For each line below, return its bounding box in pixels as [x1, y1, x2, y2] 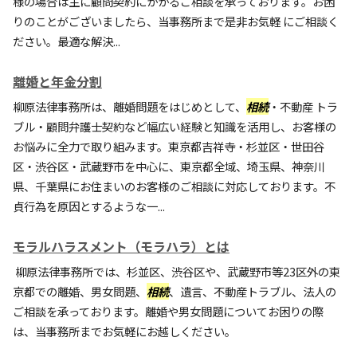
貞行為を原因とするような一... [13, 198, 165, 214]
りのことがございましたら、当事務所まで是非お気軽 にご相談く [13, 13, 339, 29]
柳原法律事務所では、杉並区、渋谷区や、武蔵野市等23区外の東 [13, 263, 340, 280]
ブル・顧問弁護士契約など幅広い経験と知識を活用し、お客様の [13, 118, 336, 135]
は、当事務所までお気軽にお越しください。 [13, 323, 236, 339]
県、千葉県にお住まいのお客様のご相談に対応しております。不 [13, 178, 335, 194]
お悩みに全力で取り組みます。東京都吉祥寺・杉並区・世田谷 [13, 138, 324, 155]
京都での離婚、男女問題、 [13, 283, 147, 300]
